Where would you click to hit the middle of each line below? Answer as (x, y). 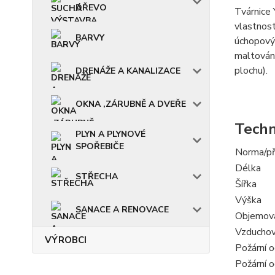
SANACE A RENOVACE (122, 209)
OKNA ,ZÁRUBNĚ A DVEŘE (131, 104)
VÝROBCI (66, 240)
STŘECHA (97, 176)
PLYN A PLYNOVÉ (110, 134)
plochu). (251, 71)
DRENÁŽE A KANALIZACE (128, 71)
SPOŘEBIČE (100, 146)
